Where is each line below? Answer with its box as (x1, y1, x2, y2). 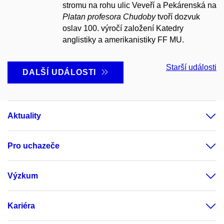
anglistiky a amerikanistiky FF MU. (62, 35, 184, 44)
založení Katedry (124, 24, 183, 33)
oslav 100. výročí (62, 24, 124, 33)
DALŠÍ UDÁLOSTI (22, 68, 101, 77)
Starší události (166, 63, 216, 72)
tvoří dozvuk (155, 12, 200, 21)
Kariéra (7, 201, 35, 210)
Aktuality (7, 111, 41, 120)
